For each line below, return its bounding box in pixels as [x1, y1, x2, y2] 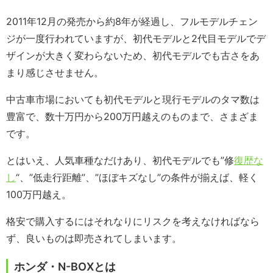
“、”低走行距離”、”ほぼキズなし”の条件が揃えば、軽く [16, 171, 258, 184]
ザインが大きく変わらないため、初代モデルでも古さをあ [6, 49, 260, 62]
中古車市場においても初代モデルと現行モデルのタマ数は [6, 93, 260, 106]
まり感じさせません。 [6, 66, 104, 79]
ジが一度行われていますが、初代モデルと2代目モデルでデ [6, 32, 266, 45]
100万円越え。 [6, 188, 71, 201]
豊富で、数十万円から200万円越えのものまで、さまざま [6, 110, 258, 123]
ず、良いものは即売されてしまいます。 [6, 232, 182, 245]
